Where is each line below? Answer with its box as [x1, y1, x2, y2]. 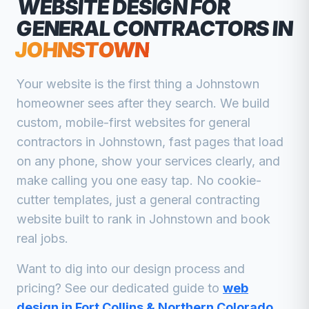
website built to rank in [17, 212, 146, 226]
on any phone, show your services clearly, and [17, 154, 280, 168]
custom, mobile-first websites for [17, 115, 208, 130]
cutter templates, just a [17, 192, 150, 207]
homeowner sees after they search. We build [17, 96, 270, 110]
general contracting [150, 192, 260, 207]
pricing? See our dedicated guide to [17, 281, 219, 295]
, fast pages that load [162, 134, 283, 149]
